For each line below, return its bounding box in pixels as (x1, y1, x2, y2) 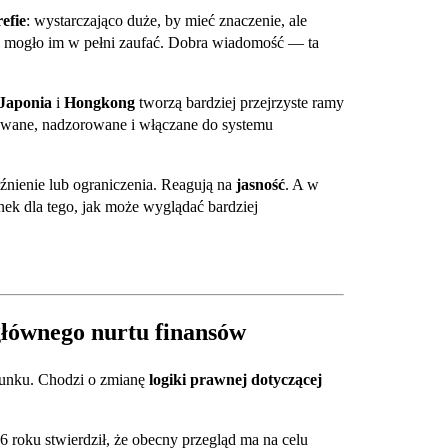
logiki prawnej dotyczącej (149, 371, 322, 389)
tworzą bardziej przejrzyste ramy (135, 94, 344, 112)
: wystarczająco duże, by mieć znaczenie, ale (26, 12, 307, 30)
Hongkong (64, 94, 135, 112)
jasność (236, 176, 285, 194)
